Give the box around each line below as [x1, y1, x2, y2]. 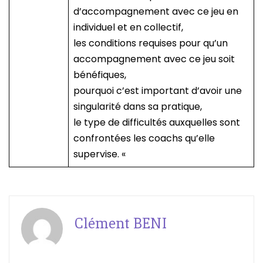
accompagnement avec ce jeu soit [73, 52, 235, 66]
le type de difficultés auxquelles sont [73, 116, 240, 130]
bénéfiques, [73, 68, 126, 82]
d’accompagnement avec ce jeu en [73, 5, 238, 19]
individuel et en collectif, [73, 21, 183, 35]
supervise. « [73, 147, 128, 161]
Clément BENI [75, 214, 168, 233]
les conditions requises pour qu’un [73, 36, 228, 50]
